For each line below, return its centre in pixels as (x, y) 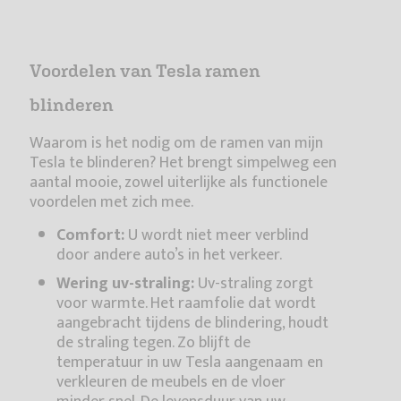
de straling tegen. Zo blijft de (154, 343)
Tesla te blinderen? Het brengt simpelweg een (183, 163)
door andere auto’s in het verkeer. (169, 256)
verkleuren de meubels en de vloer (171, 383)
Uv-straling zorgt (254, 284)
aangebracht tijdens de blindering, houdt (192, 324)
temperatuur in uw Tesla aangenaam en (190, 363)
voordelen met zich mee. (111, 203)
